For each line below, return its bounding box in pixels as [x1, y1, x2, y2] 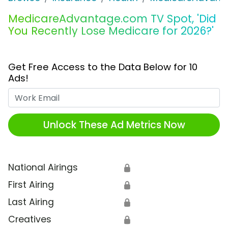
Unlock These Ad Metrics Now [43, 118, 185, 132]
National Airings [8, 161, 78, 174]
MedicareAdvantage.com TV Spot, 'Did [8, 11, 216, 26]
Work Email [113, 88, 162, 101]
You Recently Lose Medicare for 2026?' [8, 23, 214, 39]
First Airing [8, 179, 54, 191]
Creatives [8, 213, 51, 226]
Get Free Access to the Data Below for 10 [8, 61, 197, 74]
